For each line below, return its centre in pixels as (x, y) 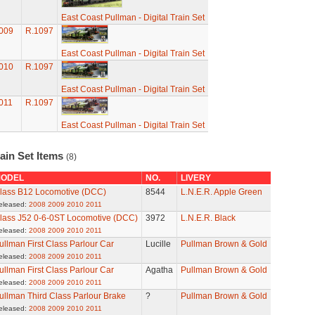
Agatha (159, 270)
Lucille (158, 244)
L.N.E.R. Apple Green (221, 192)
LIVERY (195, 178)
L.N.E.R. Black (208, 218)
